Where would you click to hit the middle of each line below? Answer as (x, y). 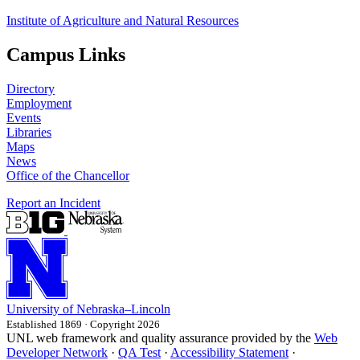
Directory (31, 88)
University (33, 309)
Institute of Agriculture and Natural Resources (123, 20)
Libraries (29, 132)
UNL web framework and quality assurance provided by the (160, 337)
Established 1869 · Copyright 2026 (83, 324)
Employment (39, 103)
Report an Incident (53, 202)
